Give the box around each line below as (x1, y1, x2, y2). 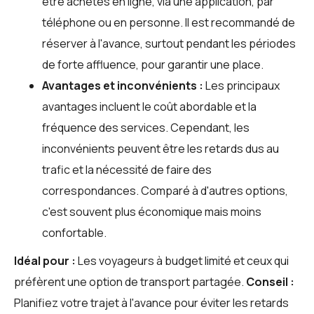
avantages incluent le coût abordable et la (42, 98, 257, 114)
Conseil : (246, 273, 294, 289)
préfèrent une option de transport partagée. (14, 273, 246, 289)
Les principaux (203, 77, 280, 93)
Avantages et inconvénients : (42, 77, 203, 93)
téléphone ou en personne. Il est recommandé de (42, 14, 295, 30)
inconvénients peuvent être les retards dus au (42, 140, 279, 156)
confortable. (42, 224, 107, 240)
